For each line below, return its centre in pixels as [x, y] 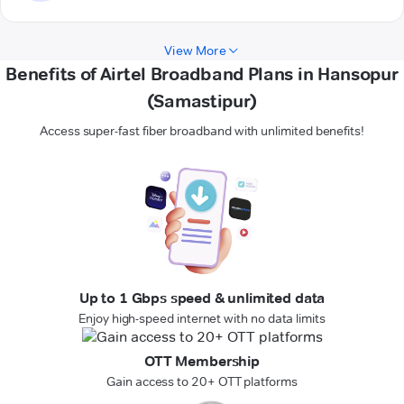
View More [195, 51]
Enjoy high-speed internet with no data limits [202, 319]
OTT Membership [202, 362]
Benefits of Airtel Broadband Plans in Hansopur [202, 74]
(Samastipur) [202, 101]
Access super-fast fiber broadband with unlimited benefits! [202, 131]
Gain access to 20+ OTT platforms [202, 382]
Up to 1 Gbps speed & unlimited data [202, 298]
